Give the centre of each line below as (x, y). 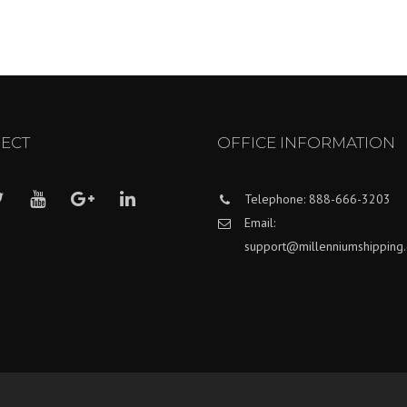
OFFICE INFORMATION (306, 142)
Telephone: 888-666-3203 (318, 199)
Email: (260, 222)
